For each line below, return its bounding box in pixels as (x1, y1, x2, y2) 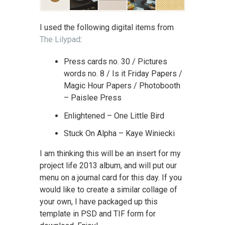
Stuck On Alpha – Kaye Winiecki (63, 128, 175, 138)
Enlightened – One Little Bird (63, 110, 164, 121)
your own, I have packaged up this (39, 196, 158, 206)
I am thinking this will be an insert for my (39, 148, 181, 158)
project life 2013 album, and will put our (39, 160, 177, 170)
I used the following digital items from (39, 23, 174, 33)
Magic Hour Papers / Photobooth (63, 81, 180, 91)
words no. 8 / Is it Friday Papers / (63, 69, 182, 79)
